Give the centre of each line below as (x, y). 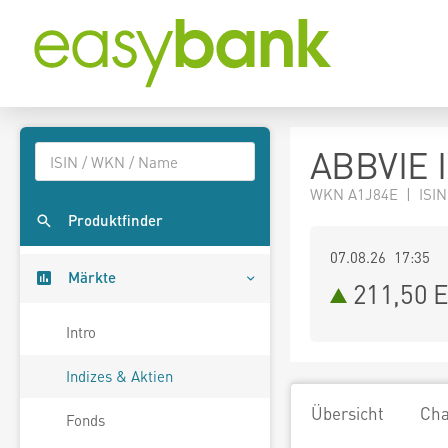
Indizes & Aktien (119, 376)
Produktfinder (115, 220)
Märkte (92, 277)
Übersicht (347, 413)
